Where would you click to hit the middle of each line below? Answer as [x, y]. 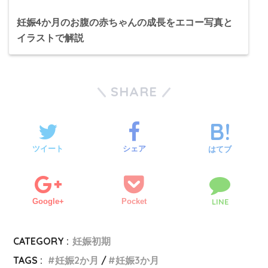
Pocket [134, 201]
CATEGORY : [41, 241]
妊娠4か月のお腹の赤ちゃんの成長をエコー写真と [125, 22]
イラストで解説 [50, 38]
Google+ [48, 201]
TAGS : [28, 260]
